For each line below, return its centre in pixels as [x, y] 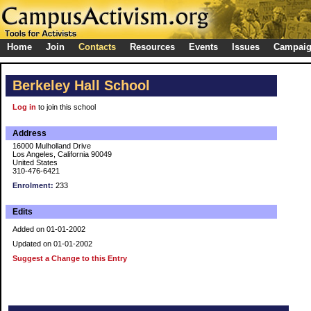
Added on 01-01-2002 [49, 229]
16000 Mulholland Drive [52, 146]
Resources [152, 47]
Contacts [97, 47]
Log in [24, 107]
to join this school [66, 107]
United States [35, 162]
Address [30, 133]
